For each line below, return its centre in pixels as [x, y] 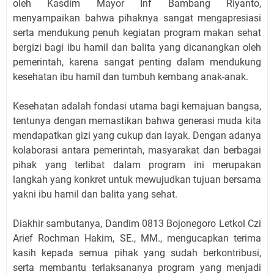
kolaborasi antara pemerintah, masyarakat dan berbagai [137, 150]
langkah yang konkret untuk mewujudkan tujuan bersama [137, 180]
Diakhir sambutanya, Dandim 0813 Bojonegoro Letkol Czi [137, 224]
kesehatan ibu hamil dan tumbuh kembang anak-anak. [131, 77]
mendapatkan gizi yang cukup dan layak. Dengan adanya [137, 135]
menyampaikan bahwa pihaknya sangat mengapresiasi [137, 18]
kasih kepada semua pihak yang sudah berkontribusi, [137, 253]
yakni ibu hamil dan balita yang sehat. [95, 194]
